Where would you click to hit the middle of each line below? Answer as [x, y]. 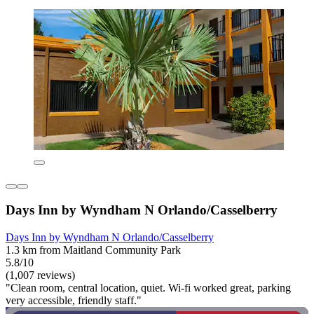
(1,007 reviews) [40, 275]
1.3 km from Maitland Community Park [93, 250]
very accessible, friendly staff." [74, 300]
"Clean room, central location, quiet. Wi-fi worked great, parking [148, 287]
